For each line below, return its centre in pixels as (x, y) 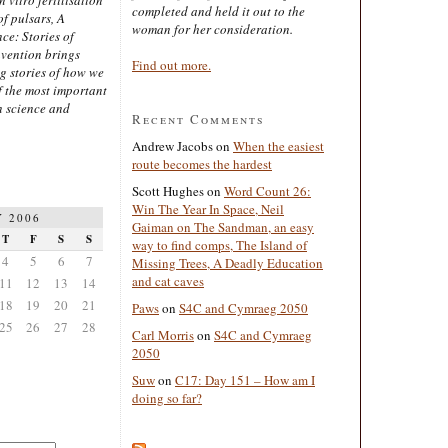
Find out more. (171, 64)
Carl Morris (163, 334)
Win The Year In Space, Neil (208, 208)
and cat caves (168, 280)
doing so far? (167, 397)
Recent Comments (198, 118)
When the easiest (278, 145)
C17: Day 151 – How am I (245, 379)
